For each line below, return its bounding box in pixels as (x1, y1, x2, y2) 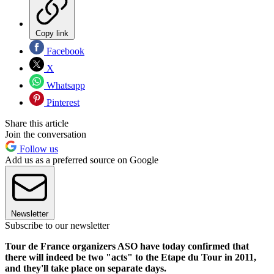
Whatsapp (44, 80, 85, 91)
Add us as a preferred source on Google (5, 154, 158, 165)
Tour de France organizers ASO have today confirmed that (5, 240, 249, 251)
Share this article (5, 117, 68, 128)
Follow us (17, 143, 58, 154)
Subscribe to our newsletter (5, 220, 109, 231)
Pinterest (44, 97, 80, 108)
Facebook (44, 45, 84, 56)
